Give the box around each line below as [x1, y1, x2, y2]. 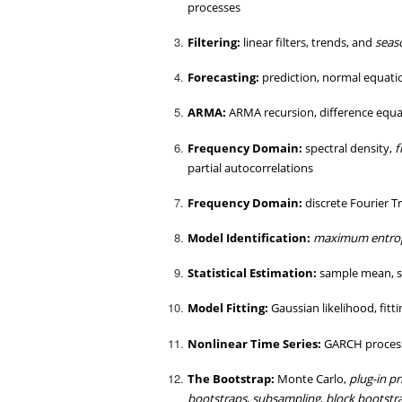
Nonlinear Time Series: [188, 335, 322, 352]
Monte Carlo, [275, 370, 350, 387]
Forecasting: [188, 69, 260, 86]
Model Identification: [188, 230, 311, 247]
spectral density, [302, 139, 396, 156]
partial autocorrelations [188, 159, 314, 176]
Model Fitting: [188, 300, 269, 317]
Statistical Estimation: [188, 265, 318, 282]
